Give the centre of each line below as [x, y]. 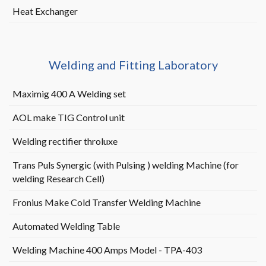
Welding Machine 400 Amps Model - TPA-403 [107, 250]
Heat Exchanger [45, 11]
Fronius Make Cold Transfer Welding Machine [106, 202]
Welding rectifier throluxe [65, 141]
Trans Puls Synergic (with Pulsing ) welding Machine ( [119, 165]
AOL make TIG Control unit [68, 117]
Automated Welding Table [66, 226]
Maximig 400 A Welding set [69, 94]
